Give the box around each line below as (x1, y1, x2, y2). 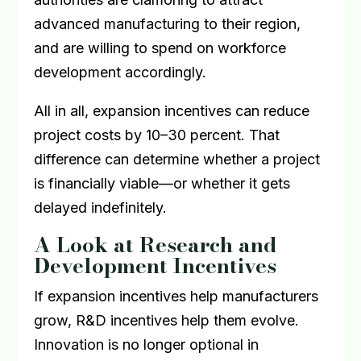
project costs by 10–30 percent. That (34, 127, 280, 143)
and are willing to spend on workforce (34, 39, 287, 56)
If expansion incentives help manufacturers (34, 288, 319, 305)
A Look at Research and (34, 229, 277, 260)
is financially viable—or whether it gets (34, 175, 291, 192)
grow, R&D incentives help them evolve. (34, 312, 300, 329)
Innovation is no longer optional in (34, 336, 259, 353)
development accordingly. (34, 64, 207, 81)
